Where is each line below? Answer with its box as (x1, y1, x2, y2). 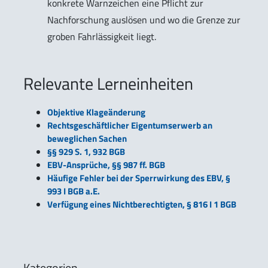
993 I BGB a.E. (47, 184, 100, 199)
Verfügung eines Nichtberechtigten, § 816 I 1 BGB (47, 197, 236, 212)
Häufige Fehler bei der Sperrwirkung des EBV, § (47, 171, 230, 185)
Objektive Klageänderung (47, 105, 145, 120)
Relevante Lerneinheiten (23, 71, 193, 97)
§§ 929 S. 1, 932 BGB (47, 145, 125, 159)
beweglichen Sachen (47, 132, 127, 146)
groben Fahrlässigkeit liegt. (47, 29, 156, 44)
